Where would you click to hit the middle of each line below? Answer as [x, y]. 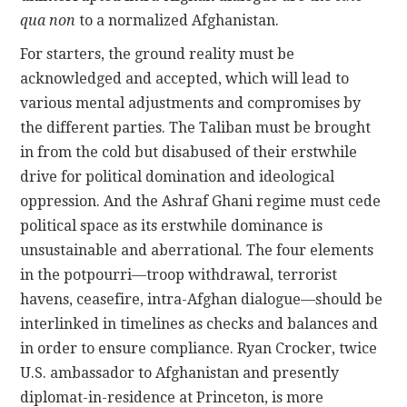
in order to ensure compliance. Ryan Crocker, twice [199, 349]
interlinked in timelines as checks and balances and [199, 324]
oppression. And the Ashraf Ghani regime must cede [201, 202]
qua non [48, 21]
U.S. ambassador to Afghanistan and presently [180, 373]
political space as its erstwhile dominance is [172, 226]
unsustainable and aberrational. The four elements [197, 251]
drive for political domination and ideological [178, 177]
